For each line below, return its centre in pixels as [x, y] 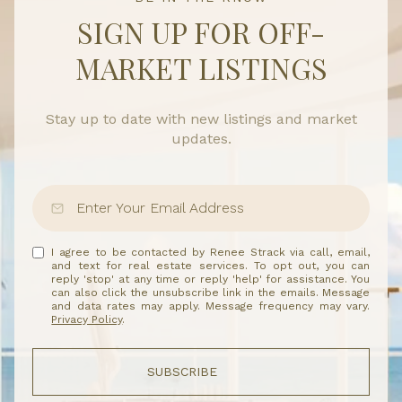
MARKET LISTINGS [201, 67]
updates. [201, 139]
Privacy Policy [87, 320]
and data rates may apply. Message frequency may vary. [210, 306]
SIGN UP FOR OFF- [201, 31]
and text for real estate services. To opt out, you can [210, 266]
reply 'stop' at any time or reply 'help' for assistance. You [210, 280]
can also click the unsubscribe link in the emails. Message [210, 293]
